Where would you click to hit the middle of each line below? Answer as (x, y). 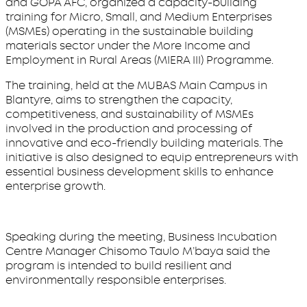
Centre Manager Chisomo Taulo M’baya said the (138, 251)
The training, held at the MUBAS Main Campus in (136, 85)
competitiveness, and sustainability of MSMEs (130, 114)
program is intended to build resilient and (119, 266)
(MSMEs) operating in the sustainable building (130, 31)
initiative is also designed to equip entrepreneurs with (152, 157)
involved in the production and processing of (129, 128)
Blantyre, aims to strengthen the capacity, (119, 100)
